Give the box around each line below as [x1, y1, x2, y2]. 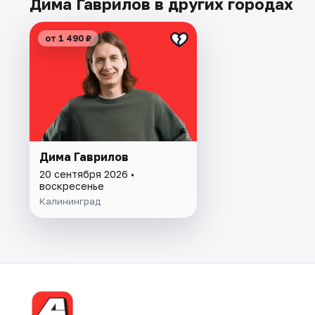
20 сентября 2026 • [39, 167, 134, 180]
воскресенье [39, 179, 104, 192]
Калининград [39, 195, 101, 207]
